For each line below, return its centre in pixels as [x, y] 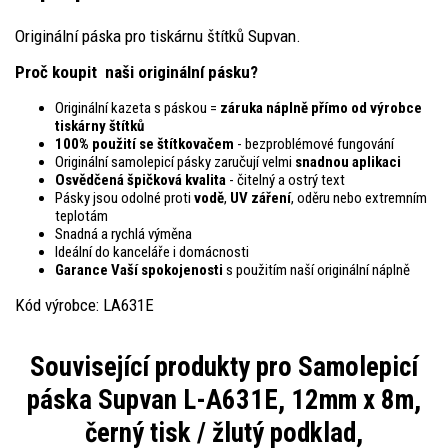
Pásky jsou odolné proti [124, 197]
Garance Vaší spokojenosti [140, 269]
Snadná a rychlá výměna [123, 233]
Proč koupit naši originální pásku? [136, 71]
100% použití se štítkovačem [144, 143]
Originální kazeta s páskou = [137, 107]
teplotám [81, 215]
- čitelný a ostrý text [285, 179]
